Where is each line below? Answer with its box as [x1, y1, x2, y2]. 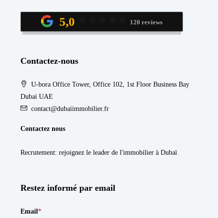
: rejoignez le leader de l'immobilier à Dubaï [55, 148, 177, 156]
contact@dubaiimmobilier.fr [31, 105, 109, 112]
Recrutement [20, 148, 55, 156]
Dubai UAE [20, 92, 53, 100]
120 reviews [130, 19, 163, 26]
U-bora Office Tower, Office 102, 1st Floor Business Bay [31, 80, 189, 88]
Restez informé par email [20, 182, 115, 193]
